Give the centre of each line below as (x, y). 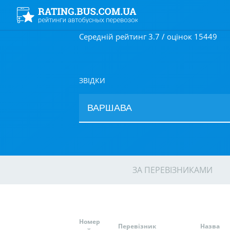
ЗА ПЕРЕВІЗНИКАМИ (172, 170)
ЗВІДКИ (92, 80)
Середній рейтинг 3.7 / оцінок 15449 (148, 36)
